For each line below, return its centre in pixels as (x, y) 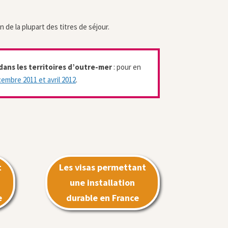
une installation (103, 182)
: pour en (126, 67)
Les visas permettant (102, 167)
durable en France (102, 197)
